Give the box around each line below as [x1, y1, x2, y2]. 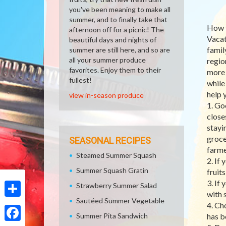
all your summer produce [69, 55, 146, 64]
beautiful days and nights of [69, 35, 156, 44]
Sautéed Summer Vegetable [76, 196, 164, 205]
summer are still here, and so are [69, 45, 170, 54]
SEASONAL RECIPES [69, 135, 151, 146]
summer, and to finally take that [69, 15, 167, 24]
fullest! [69, 76, 92, 84]
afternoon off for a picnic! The [69, 25, 164, 34]
